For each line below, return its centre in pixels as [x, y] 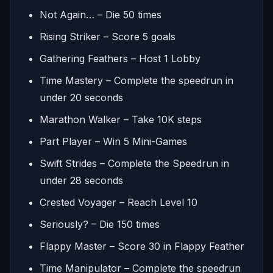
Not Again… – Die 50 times [101, 14]
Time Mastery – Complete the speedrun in [136, 80]
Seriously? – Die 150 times [100, 224]
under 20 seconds [81, 97]
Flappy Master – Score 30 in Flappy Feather [142, 246]
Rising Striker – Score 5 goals [108, 36]
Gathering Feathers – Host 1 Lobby [120, 58]
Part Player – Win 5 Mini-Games [113, 141]
